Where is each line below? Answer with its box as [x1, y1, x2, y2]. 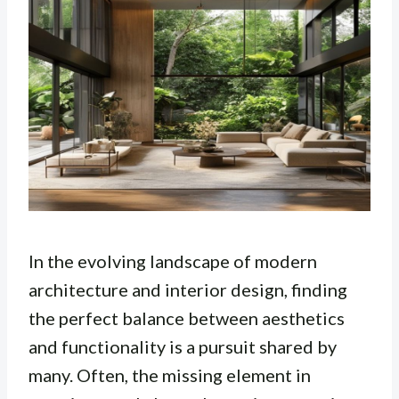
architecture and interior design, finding [28, 279, 347, 301]
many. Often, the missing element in [28, 364, 311, 387]
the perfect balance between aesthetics [28, 307, 345, 330]
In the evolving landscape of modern [28, 250, 317, 273]
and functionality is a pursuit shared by [28, 336, 337, 358]
